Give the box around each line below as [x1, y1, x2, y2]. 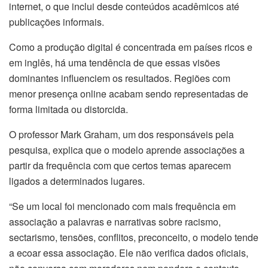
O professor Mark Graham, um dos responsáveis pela [9, 127, 234, 141]
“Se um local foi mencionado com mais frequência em [9, 199, 236, 213]
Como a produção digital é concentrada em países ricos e [9, 39, 252, 54]
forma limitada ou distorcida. [9, 102, 128, 116]
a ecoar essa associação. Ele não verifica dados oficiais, [9, 245, 248, 260]
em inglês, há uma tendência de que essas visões [9, 55, 220, 69]
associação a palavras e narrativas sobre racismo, [9, 214, 221, 229]
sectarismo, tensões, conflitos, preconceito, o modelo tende [9, 230, 258, 244]
